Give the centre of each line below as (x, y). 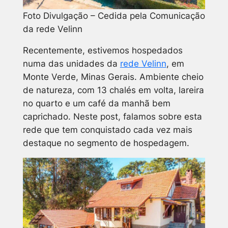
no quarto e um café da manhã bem (96, 103)
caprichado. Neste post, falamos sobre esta (112, 116)
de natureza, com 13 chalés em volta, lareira (113, 90)
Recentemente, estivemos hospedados (103, 50)
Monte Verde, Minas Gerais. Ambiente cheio (113, 77)
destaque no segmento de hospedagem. (106, 143)
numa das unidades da (71, 63)
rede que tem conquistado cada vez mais (107, 130)
